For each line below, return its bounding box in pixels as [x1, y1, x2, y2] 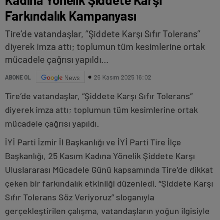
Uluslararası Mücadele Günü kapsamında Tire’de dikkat [5, 164, 213, 175]
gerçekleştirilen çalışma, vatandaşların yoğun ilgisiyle [5, 205, 210, 216]
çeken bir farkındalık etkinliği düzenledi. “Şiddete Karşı [5, 178, 213, 189]
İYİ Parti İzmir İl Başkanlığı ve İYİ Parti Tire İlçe [5, 137, 181, 147]
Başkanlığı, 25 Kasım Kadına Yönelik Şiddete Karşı [5, 150, 195, 161]
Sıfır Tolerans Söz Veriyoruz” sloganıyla [5, 192, 154, 202]
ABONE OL [5, 73, 31, 81]
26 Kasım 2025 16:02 [94, 73, 151, 81]
